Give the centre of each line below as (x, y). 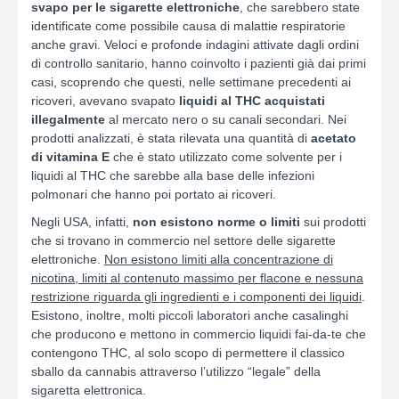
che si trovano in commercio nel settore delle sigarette (183, 240)
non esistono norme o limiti (216, 222)
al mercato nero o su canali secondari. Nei (226, 119)
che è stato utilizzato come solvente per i (226, 157)
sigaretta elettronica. (89, 390)
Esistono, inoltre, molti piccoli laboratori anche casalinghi (190, 315)
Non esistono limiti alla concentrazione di (219, 259)
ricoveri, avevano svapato (105, 101)
